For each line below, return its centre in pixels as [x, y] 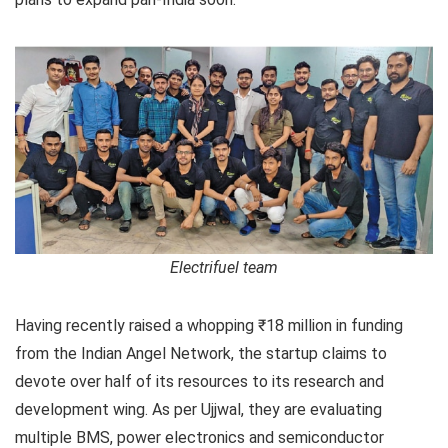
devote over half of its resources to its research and [199, 381]
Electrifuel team [224, 267]
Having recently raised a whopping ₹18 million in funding [209, 325]
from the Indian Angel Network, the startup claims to [201, 353]
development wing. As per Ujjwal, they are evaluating [198, 409]
